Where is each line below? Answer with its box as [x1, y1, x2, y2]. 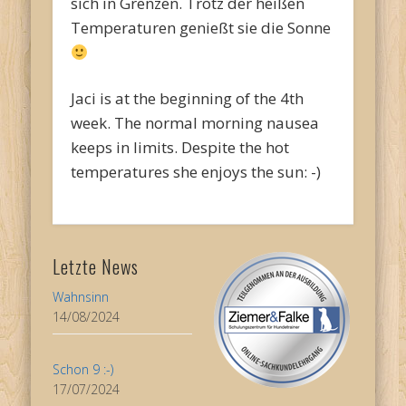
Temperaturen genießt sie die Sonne [71, 17, 335, 39]
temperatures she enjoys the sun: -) [71, 161, 322, 183]
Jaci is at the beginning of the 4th [71, 88, 304, 110]
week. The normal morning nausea [71, 112, 320, 134]
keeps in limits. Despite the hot [71, 137, 290, 159]
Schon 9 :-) [53, 361, 114, 379]
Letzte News [53, 253, 140, 281]
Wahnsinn [53, 288, 110, 306]
